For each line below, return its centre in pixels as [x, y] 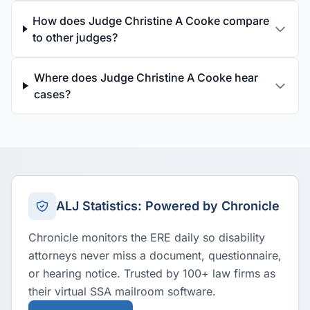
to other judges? [75, 37]
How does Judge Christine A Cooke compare [151, 21]
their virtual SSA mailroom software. [122, 291]
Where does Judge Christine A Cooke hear [146, 77]
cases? [52, 94]
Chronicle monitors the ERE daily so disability [147, 237]
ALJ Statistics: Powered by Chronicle [168, 206]
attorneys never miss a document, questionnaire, [155, 255]
